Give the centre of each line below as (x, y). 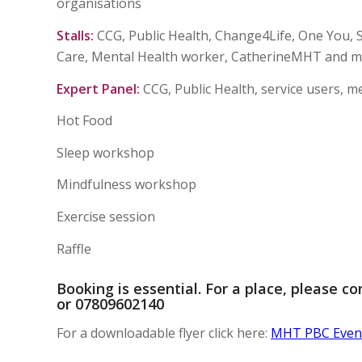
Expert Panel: (98, 88)
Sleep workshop (128, 152)
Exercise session (106, 216)
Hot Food (84, 121)
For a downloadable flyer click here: (164, 333)
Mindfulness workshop (126, 185)
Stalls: (75, 35)
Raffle (74, 248)
